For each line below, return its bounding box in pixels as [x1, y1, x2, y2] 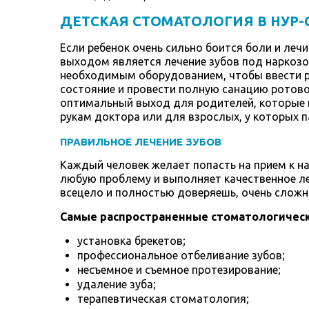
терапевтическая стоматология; [77, 292, 249, 305]
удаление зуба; [77, 277, 156, 290]
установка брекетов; [77, 234, 186, 247]
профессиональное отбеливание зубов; [77, 248, 285, 261]
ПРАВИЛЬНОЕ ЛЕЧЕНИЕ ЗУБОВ [60, 135, 221, 148]
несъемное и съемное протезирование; [77, 263, 281, 276]
